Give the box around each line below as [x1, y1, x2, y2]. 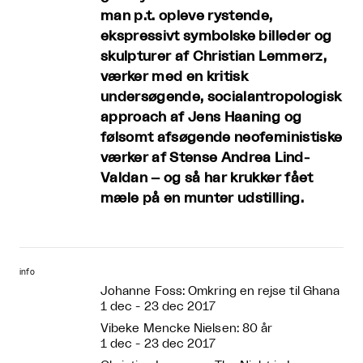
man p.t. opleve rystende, [100, 8, 273, 23]
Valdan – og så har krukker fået [100, 170, 314, 185]
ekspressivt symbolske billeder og [100, 28, 332, 43]
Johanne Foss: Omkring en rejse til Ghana [100, 284, 340, 297]
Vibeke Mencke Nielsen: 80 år [100, 322, 273, 335]
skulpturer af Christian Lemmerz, [100, 49, 327, 63]
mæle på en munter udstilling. [100, 190, 304, 205]
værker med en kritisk [100, 69, 249, 83]
